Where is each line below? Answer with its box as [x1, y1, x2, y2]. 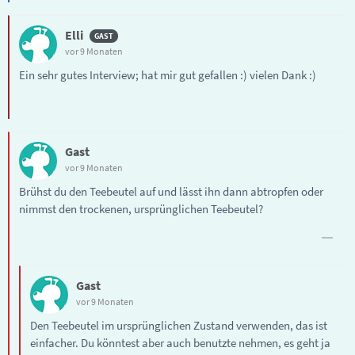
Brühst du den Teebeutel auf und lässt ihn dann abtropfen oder [19, 183, 323, 199]
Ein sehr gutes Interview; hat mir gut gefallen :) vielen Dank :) [19, 67, 316, 82]
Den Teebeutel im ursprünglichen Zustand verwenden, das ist [30, 317, 327, 333]
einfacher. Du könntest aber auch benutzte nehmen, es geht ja [30, 334, 330, 350]
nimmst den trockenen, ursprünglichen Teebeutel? [19, 200, 263, 216]
